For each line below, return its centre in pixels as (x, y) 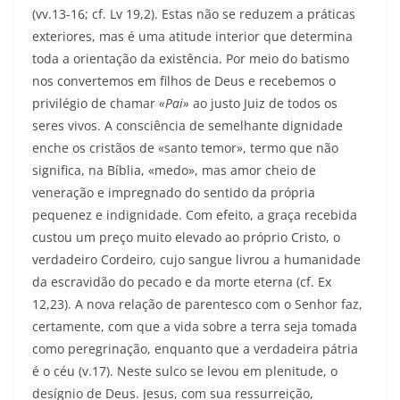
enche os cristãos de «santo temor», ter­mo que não (185, 148)
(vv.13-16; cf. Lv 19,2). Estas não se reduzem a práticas (194, 14)
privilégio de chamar (96, 104)
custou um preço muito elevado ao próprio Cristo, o (186, 237)
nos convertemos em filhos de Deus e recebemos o (184, 81)
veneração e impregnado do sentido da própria (174, 193)
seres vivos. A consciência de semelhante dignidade (187, 126)
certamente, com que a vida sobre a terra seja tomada (195, 327)
